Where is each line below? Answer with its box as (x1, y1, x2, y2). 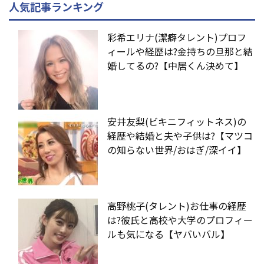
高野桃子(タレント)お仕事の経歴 (107, 198, 246, 213)
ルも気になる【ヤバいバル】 (107, 226, 230, 241)
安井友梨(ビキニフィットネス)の (107, 114, 246, 128)
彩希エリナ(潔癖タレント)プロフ (107, 29, 246, 44)
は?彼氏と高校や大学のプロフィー (107, 212, 253, 227)
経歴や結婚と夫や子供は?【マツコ (107, 128, 253, 143)
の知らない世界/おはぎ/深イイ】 (107, 142, 246, 157)
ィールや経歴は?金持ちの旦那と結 (107, 44, 253, 58)
